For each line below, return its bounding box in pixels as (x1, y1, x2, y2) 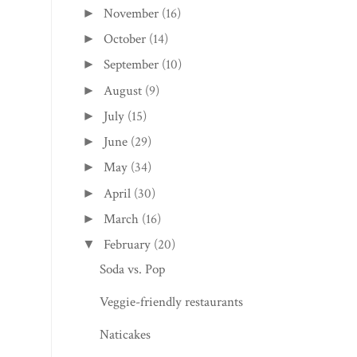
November (104, 4, 159, 22)
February (104, 236, 151, 254)
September (104, 56, 159, 74)
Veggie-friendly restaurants (100, 293, 244, 312)
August (104, 81, 143, 100)
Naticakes (100, 326, 151, 344)
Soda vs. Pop (100, 261, 166, 279)
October (104, 30, 147, 49)
